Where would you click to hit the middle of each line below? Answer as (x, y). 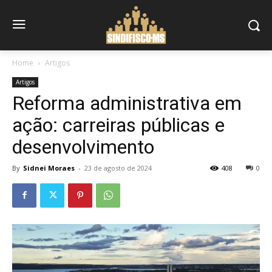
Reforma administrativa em (127, 103)
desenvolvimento (83, 147)
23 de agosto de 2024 (118, 168)
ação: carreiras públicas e (118, 125)
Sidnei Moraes (49, 168)
